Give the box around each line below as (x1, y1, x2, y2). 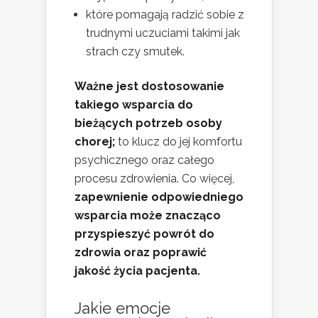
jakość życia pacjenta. (75, 263, 200, 278)
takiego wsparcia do (75, 97, 193, 111)
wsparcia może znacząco (75, 208, 221, 222)
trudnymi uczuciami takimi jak (86, 26, 240, 40)
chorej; (75, 134, 115, 148)
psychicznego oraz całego (75, 153, 214, 167)
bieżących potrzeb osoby (75, 116, 222, 130)
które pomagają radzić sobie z (86, 7, 244, 21)
